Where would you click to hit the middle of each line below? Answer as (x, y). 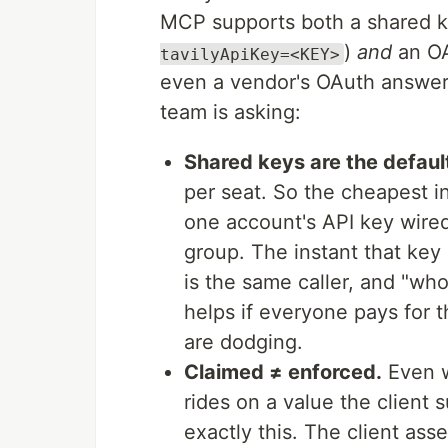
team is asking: (230, 112)
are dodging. (243, 342)
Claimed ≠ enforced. (283, 372)
